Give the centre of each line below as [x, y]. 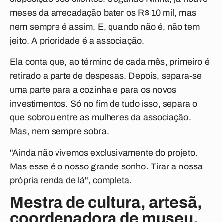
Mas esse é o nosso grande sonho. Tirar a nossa [107, 166]
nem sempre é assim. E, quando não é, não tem [105, 27]
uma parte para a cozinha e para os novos [93, 90]
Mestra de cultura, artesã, [106, 202]
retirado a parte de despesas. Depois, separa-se [106, 76]
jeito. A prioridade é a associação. [77, 41]
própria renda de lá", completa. [71, 180]
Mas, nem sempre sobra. [59, 131]
